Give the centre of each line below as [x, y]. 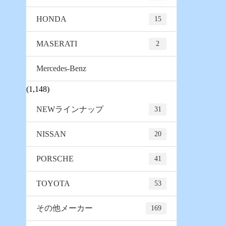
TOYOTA [53, 184]
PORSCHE [55, 159]
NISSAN [51, 134]
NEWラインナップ [70, 109]
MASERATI [57, 44]
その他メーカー [65, 208]
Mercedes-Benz [61, 69]
